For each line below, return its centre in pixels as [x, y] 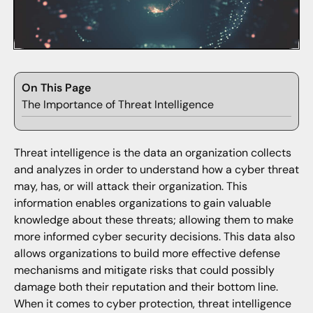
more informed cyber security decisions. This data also [154, 237]
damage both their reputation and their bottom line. [146, 287]
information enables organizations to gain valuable [142, 203]
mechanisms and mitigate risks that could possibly [144, 270]
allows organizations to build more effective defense [147, 254]
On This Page [56, 88]
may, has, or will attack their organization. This [130, 187]
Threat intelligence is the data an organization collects [152, 153]
